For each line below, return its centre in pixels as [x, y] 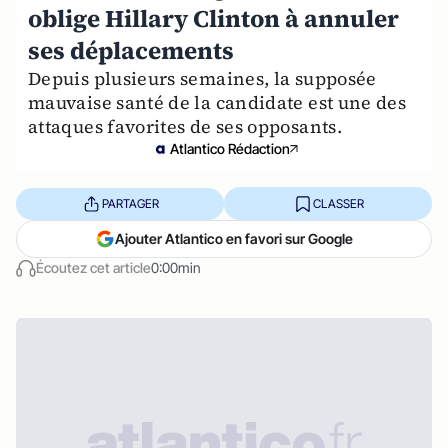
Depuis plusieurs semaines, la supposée [202, 78]
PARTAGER [130, 203]
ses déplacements [131, 50]
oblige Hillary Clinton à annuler [213, 18]
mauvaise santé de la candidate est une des [217, 102]
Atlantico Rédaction [230, 148]
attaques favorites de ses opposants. [185, 126]
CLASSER [338, 203]
